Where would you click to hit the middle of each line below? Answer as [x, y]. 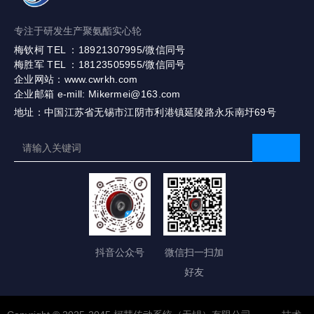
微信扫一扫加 [194, 252]
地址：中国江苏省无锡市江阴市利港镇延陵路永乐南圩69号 [145, 112]
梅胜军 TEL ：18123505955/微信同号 [100, 65]
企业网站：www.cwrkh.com [76, 80]
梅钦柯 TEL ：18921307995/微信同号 [103, 50]
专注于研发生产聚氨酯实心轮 [78, 31]
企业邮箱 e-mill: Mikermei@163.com [99, 94]
